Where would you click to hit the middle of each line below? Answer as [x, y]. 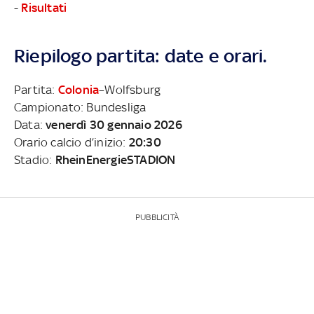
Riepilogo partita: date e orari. [141, 55]
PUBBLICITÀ [157, 217]
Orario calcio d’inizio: [71, 142]
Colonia [78, 89]
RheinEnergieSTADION [115, 159]
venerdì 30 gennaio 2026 [114, 124]
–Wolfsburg [130, 89]
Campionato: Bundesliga [80, 107]
